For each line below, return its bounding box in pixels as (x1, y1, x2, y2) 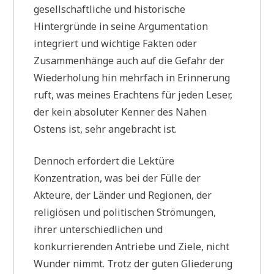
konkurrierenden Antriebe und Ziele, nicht (34, 239, 230, 253)
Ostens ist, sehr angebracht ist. (34, 122, 177, 136)
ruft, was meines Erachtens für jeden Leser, (34, 87, 233, 102)
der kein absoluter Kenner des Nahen (34, 105, 207, 119)
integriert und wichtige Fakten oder (34, 36, 198, 50)
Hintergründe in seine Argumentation (34, 19, 209, 33)
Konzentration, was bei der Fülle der (34, 171, 201, 185)
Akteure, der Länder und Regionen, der (34, 188, 212, 202)
